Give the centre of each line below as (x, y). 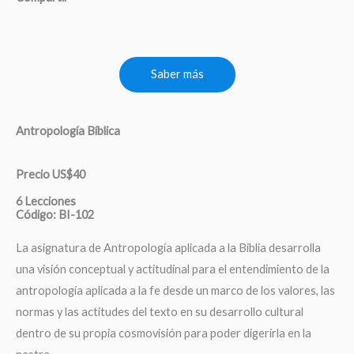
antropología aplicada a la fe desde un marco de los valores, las (175, 291)
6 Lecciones (46, 201)
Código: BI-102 (55, 215)
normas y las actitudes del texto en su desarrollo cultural (160, 312)
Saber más (177, 74)
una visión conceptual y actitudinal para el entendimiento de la (173, 269)
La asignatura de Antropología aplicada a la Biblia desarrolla (168, 248)
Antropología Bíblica (68, 131)
